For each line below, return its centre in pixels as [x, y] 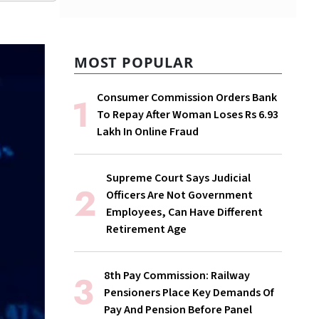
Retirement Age [146, 230]
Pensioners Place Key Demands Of [189, 293]
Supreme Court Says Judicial [178, 178]
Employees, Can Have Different [184, 213]
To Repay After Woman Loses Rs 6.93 [188, 115]
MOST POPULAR [134, 63]
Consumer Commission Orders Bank [187, 98]
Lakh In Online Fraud [148, 132]
